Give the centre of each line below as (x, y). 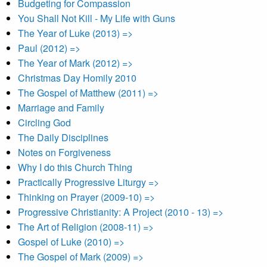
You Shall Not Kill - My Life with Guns (97, 18)
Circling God (44, 122)
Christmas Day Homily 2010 (77, 78)
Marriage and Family (61, 108)
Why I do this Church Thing (75, 167)
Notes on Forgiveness (64, 152)
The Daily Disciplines (63, 137)
